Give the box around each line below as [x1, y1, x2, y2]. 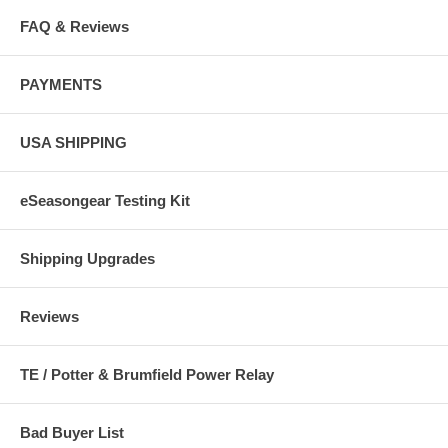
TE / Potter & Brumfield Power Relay [20, 365, 274, 383]
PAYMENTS [20, 75, 102, 93]
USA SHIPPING [20, 133, 127, 151]
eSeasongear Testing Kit [20, 191, 190, 209]
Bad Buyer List [20, 423, 124, 441]
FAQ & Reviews [20, 17, 129, 35]
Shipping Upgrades [20, 249, 155, 267]
